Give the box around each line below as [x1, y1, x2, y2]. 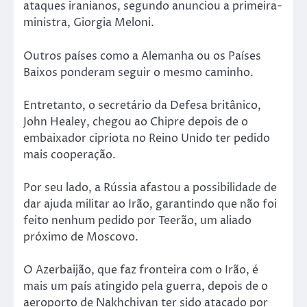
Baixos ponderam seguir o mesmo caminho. [23, 64, 254, 80]
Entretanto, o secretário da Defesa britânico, [23, 97, 261, 113]
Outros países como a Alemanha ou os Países [23, 48, 261, 64]
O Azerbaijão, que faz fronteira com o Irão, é [23, 262, 258, 278]
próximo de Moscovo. [23, 229, 138, 245]
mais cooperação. [23, 147, 116, 162]
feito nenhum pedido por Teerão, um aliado [23, 212, 251, 228]
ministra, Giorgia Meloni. [23, 15, 154, 31]
